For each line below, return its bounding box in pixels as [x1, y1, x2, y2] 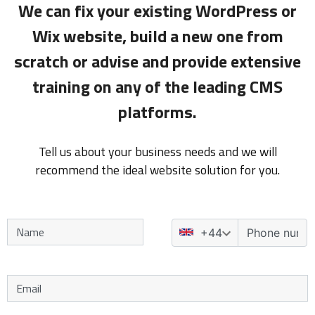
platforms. [118, 99, 197, 125]
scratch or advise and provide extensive [14, 49, 301, 75]
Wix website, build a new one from [32, 23, 283, 49]
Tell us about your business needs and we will [38, 142, 277, 162]
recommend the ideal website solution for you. [35, 160, 280, 180]
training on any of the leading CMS [32, 74, 283, 100]
